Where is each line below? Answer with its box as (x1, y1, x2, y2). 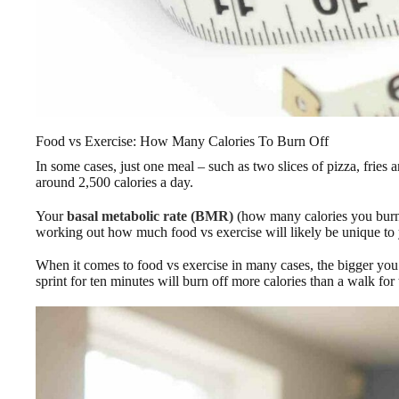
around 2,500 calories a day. (36, 175, 193, 191)
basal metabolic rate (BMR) (67, 208, 233, 224)
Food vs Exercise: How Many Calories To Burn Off (36, 134, 329, 150)
